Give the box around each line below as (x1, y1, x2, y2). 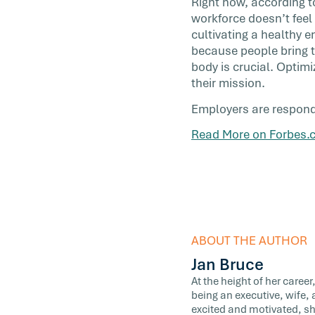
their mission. (191, 75, 265, 91)
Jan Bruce (191, 254, 264, 275)
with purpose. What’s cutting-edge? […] (90, 7, 302, 22)
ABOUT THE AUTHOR (191, 233, 307, 248)
